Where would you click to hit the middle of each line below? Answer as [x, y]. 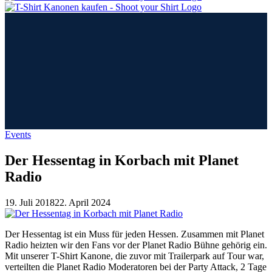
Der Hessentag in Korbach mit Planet [122, 160]
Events [18, 134]
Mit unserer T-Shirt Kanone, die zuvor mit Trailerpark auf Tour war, [134, 256]
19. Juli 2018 [30, 202]
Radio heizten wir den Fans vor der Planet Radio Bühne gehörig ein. [136, 245]
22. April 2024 [83, 202]
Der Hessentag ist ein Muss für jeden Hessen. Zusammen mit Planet [134, 234]
